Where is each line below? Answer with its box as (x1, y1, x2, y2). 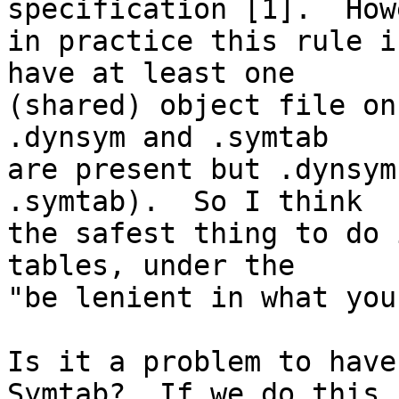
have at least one (7, 57, 295, 90)
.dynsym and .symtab (7, 121, 329, 154)
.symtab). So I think (7, 185, 362, 218)
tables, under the (7, 249, 295, 282)
